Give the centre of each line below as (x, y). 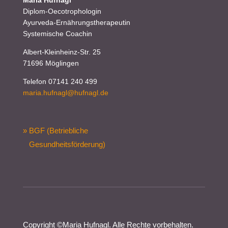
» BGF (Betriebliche (55, 130)
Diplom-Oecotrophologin (62, 11)
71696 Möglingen (51, 63)
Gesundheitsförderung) (64, 144)
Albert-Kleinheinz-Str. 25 (62, 52)
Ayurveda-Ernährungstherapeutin (76, 22)
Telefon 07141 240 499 (60, 81)
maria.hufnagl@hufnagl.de (65, 92)
